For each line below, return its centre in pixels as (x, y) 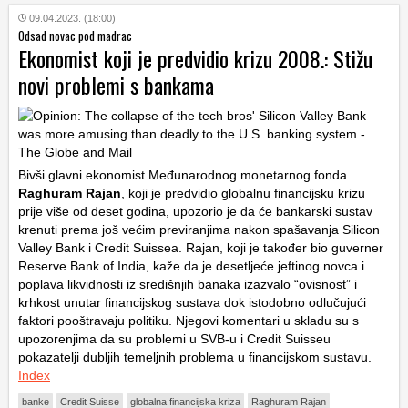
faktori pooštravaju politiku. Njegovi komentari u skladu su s (189, 321)
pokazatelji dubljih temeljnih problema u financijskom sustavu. (195, 357)
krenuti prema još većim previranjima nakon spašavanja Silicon (199, 229)
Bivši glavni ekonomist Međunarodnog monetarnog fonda (183, 175)
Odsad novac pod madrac (75, 36)
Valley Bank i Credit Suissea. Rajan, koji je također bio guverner (201, 248)
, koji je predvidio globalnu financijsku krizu (243, 193)
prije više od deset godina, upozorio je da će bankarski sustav (195, 211)
